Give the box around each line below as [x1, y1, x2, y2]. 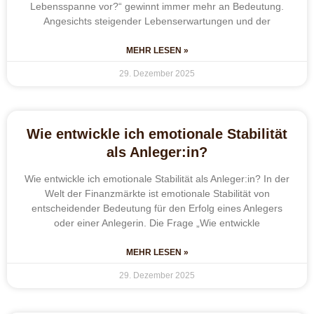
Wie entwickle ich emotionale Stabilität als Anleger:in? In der [25, 172, 289, 184]
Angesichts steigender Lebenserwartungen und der [43, 15, 271, 27]
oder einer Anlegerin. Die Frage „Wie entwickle [54, 217, 260, 228]
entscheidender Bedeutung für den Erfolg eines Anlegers [32, 202, 282, 214]
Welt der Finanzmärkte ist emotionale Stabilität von [44, 187, 270, 199]
